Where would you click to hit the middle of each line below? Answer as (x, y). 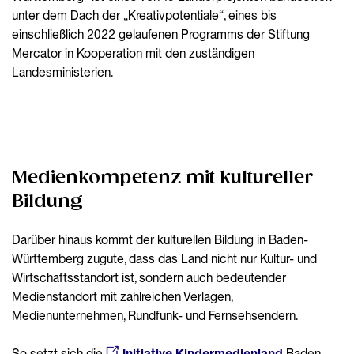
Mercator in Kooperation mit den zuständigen (133, 53)
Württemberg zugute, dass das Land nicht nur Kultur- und (164, 258)
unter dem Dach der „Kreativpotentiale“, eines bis (144, 15)
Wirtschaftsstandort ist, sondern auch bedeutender (149, 277)
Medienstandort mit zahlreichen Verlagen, (122, 296)
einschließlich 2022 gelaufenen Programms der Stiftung (161, 34)
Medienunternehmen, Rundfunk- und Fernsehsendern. (155, 315)
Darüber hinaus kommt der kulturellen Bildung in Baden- (160, 239)
